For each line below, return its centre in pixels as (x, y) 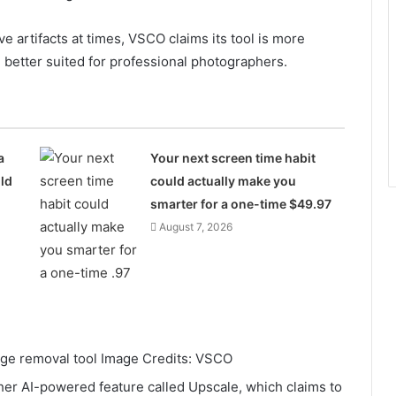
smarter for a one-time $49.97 (240, 203)
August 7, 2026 (195, 226)
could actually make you (223, 180)
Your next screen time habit (232, 157)
